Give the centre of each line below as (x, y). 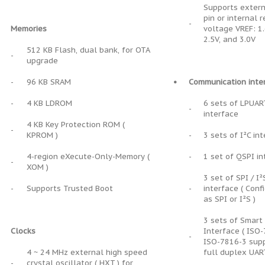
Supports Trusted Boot (70, 188)
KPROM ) (42, 135)
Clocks (23, 231)
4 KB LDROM (49, 103)
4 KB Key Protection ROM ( (76, 125)
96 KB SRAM (49, 82)
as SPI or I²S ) (230, 199)
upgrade (42, 61)
